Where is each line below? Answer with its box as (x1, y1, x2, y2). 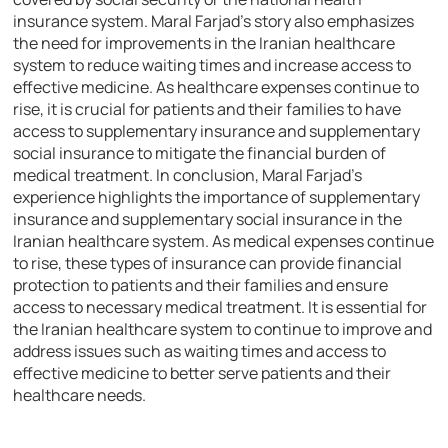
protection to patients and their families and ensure (13, 274, 389, 297)
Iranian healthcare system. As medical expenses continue (13, 230, 435, 253)
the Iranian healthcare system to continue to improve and (13, 318, 433, 341)
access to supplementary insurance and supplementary (13, 120, 421, 143)
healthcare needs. (13, 384, 147, 407)
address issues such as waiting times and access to (13, 340, 387, 363)
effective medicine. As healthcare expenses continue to (13, 76, 420, 99)
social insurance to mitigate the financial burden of (13, 142, 387, 165)
